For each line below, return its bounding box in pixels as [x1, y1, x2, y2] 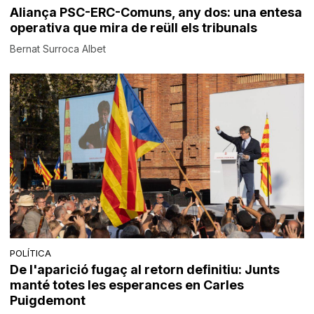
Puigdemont [10, 292, 86, 308]
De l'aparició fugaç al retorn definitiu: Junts [10, 261, 280, 277]
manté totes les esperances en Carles [10, 277, 245, 292]
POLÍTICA [10, 247, 52, 259]
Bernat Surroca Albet [10, 43, 107, 55]
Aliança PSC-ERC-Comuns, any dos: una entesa [10, 5, 303, 20]
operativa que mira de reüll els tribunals [10, 20, 258, 36]
